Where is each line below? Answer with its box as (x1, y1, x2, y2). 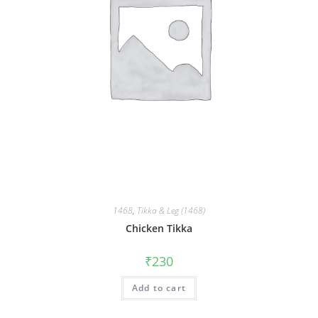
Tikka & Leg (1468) (137, 204, 205, 217)
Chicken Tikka (126, 221, 192, 236)
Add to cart (131, 282, 187, 295)
